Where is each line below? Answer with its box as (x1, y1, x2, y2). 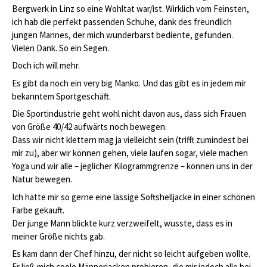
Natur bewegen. (12, 173, 72, 185)
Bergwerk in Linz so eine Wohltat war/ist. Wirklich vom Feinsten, (12, 2, 249, 14)
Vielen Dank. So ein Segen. (12, 42, 109, 54)
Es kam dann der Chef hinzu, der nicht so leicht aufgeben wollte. (12, 248, 250, 260)
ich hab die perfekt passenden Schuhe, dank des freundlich (12, 15, 232, 27)
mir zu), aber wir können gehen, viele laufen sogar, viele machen (12, 147, 248, 159)
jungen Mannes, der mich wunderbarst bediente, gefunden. (12, 29, 233, 41)
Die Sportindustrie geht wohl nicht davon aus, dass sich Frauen (12, 108, 246, 120)
